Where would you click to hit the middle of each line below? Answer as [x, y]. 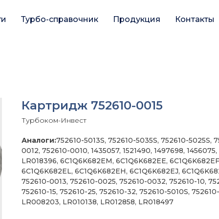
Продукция [136, 19]
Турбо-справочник [59, 19]
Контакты [195, 19]
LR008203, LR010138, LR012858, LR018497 [98, 202]
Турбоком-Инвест [54, 120]
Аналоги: [39, 140]
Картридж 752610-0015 [92, 105]
